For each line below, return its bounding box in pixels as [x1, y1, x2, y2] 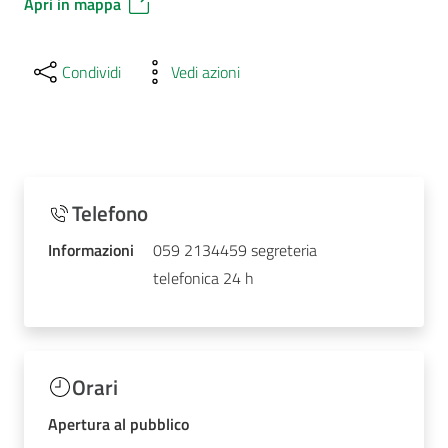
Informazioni [48, 237, 134, 262]
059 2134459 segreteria [153, 237, 318, 262]
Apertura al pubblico [48, 412, 189, 437]
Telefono [72, 196, 148, 229]
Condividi [62, 59, 121, 84]
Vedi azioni [171, 59, 241, 84]
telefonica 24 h [153, 265, 255, 290]
